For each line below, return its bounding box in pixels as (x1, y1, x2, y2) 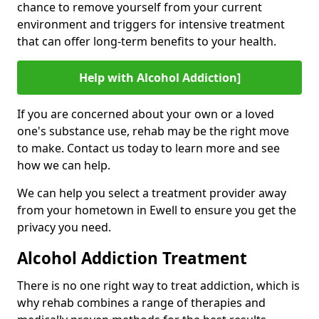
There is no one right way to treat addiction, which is (17, 277, 300, 293)
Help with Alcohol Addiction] (78, 69, 241, 85)
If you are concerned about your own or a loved (17, 105, 274, 122)
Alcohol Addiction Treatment (17, 246, 247, 269)
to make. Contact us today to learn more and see (17, 140, 280, 156)
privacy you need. (17, 219, 111, 235)
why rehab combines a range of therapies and (17, 294, 266, 310)
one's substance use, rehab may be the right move (17, 122, 289, 139)
